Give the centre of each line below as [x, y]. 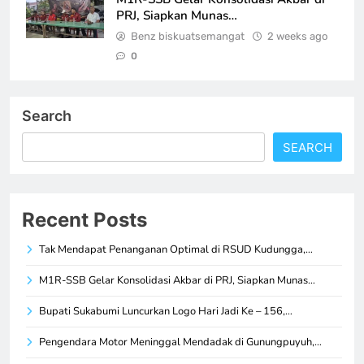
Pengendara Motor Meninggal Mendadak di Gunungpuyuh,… [180, 342]
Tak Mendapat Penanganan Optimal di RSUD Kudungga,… [176, 250]
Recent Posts [84, 220]
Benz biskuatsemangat [188, 37]
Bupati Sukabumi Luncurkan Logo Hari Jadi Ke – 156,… [166, 312]
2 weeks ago [297, 37]
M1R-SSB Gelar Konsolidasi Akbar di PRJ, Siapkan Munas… [177, 281]
